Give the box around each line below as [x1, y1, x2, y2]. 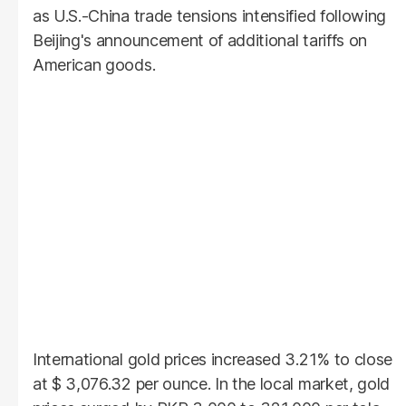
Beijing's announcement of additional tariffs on [33, 30, 367, 50]
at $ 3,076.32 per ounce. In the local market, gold [33, 373, 390, 393]
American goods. [33, 54, 156, 74]
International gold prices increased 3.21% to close [33, 349, 392, 369]
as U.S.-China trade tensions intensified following [33, 5, 386, 25]
